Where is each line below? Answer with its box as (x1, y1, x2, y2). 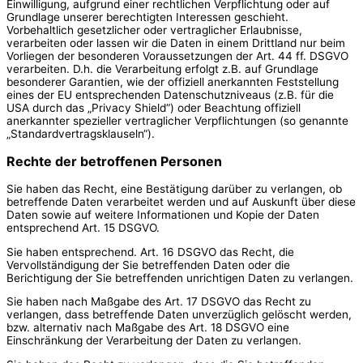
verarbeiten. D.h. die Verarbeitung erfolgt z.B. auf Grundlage (6, 62, 318, 75)
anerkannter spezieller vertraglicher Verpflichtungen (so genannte (6, 113, 348, 127)
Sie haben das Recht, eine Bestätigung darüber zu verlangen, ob (6, 181, 342, 195)
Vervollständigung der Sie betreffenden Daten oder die (6, 258, 290, 271)
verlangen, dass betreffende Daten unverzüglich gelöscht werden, (6, 308, 352, 322)
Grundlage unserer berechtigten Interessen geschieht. (6, 10, 288, 23)
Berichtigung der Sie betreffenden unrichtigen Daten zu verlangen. (6, 271, 353, 284)
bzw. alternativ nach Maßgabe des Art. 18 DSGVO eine (6, 321, 289, 335)
